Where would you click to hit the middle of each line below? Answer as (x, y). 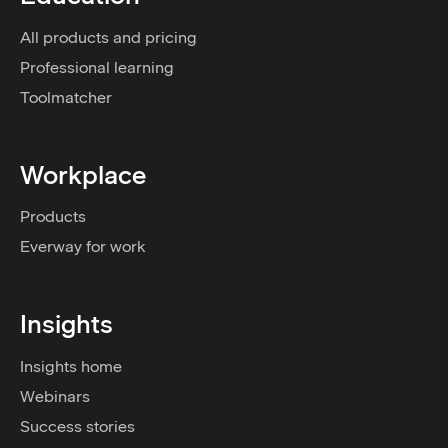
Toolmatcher (66, 97)
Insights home (71, 367)
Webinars (55, 397)
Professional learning (97, 67)
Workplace (83, 174)
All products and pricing (108, 37)
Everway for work (82, 247)
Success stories (77, 427)
